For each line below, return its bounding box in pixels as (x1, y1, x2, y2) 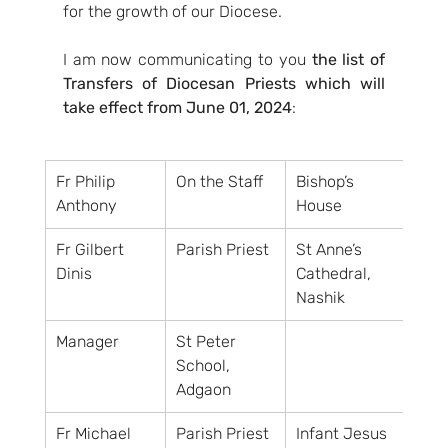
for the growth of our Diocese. (62, 2, 282, 21)
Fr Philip (55, 172, 119, 191)
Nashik (295, 288, 345, 307)
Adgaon (175, 380, 231, 399)
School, (175, 356, 234, 375)
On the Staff (175, 172, 263, 191)
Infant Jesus (295, 424, 391, 443)
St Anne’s (295, 240, 366, 259)
